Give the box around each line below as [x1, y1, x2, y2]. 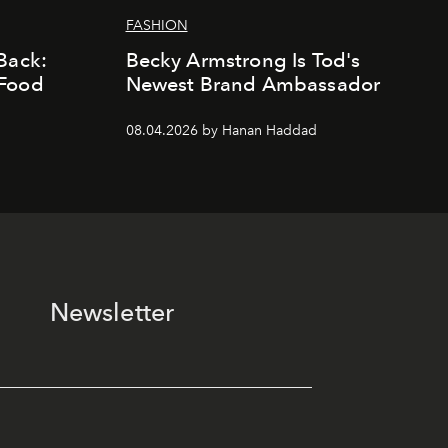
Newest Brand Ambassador [125, 72, 381, 96]
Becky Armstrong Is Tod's [125, 48, 361, 72]
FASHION [125, 17, 188, 34]
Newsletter [49, 297, 175, 327]
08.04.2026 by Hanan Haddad [125, 122, 317, 139]
